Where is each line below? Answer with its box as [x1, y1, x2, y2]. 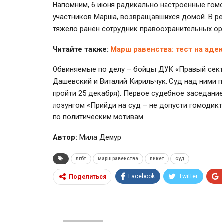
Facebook [128, 172, 155, 180]
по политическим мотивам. [53, 112, 147, 121]
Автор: [53, 132, 77, 142]
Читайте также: [53, 44, 111, 54]
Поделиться [69, 173, 106, 180]
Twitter [179, 172, 198, 180]
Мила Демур [77, 132, 121, 142]
